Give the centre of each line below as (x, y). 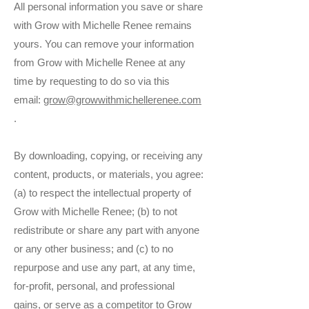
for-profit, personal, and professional (94, 286)
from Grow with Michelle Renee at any (100, 63)
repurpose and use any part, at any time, (104, 268)
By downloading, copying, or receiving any (108, 156)
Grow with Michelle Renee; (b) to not (96, 212)
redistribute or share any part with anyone (107, 230)
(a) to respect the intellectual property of (102, 193)
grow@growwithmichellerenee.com (122, 100)
